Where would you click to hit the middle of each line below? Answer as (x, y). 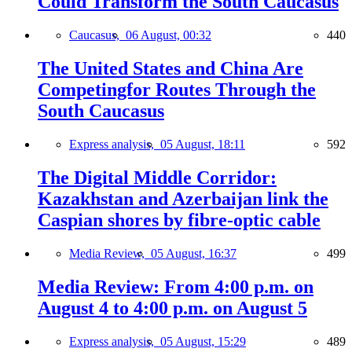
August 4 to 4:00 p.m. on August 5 (172, 308)
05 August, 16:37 (194, 253)
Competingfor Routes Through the (177, 90)
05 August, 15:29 (203, 341)
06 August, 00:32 (169, 35)
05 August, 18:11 (203, 145)
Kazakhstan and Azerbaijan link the (183, 199)
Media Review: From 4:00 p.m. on (176, 286)
